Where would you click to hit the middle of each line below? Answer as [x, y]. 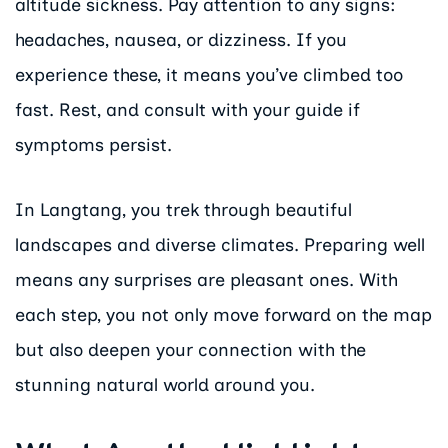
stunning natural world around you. [165, 384]
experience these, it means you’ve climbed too [209, 75]
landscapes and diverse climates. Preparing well [220, 244]
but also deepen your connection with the [190, 349]
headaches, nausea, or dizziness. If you [181, 40]
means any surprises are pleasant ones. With [206, 279]
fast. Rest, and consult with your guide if [187, 110]
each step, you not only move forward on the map [223, 314]
